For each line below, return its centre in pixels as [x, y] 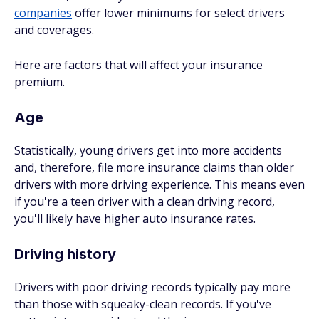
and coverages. [54, 30]
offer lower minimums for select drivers [178, 13]
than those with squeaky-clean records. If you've [143, 304]
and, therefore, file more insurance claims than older [154, 167]
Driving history [65, 254]
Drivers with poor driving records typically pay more [152, 287]
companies [43, 13]
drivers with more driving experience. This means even [159, 184]
